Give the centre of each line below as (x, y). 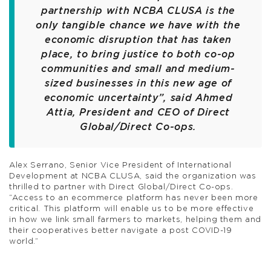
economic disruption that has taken (138, 40)
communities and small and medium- (138, 69)
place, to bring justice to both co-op (138, 54)
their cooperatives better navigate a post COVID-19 (121, 230)
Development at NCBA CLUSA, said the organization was (133, 176)
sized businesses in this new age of (138, 83)
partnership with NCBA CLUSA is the (138, 11)
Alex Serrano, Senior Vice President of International (120, 165)
